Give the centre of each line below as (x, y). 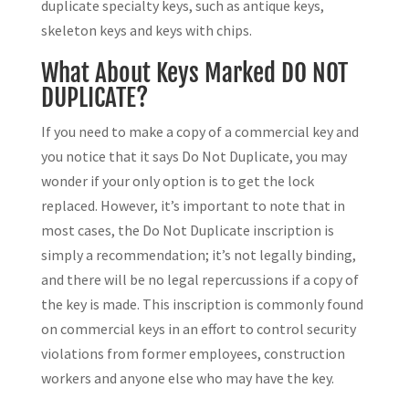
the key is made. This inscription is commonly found (202, 304)
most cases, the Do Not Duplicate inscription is (187, 231)
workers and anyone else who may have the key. (187, 378)
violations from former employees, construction (193, 354)
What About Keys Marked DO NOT (194, 73)
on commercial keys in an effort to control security (198, 329)
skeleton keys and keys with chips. (146, 31)
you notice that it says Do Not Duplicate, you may (194, 157)
